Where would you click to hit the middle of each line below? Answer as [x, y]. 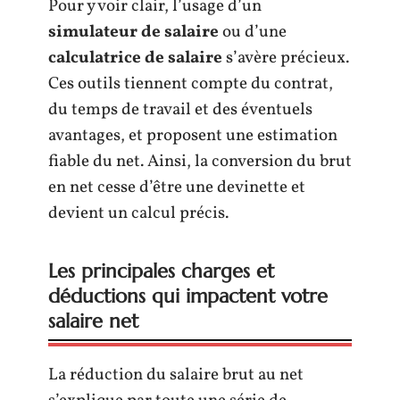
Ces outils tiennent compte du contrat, [191, 83]
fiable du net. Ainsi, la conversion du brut [200, 161]
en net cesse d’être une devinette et [177, 187]
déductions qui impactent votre [188, 296]
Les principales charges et [161, 271]
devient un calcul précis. [138, 213]
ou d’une [253, 32]
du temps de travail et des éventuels [180, 109]
